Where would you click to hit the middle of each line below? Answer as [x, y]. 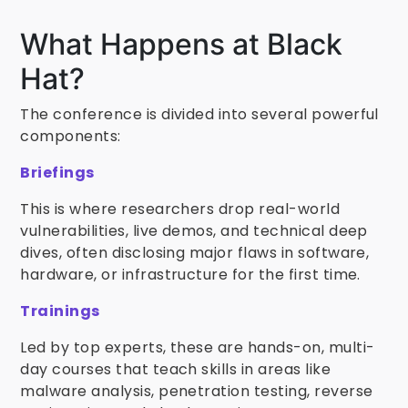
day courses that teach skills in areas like [176, 369]
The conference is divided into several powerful [199, 114]
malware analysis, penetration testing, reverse [197, 391]
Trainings [60, 311]
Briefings [57, 173]
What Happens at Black [182, 44]
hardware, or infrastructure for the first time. [190, 275]
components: [71, 136]
